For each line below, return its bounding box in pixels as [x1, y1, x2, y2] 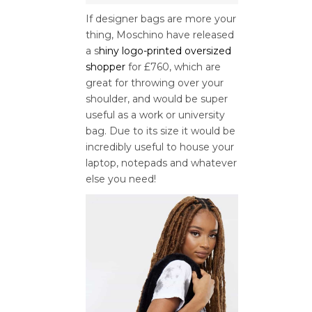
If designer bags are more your [86, 12, 236, 25]
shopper [86, 60, 125, 73]
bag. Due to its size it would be [86, 124, 235, 137]
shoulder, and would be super [86, 92, 228, 105]
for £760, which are [125, 60, 221, 73]
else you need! [86, 172, 156, 185]
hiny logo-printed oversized [99, 44, 231, 57]
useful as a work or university [86, 108, 225, 121]
